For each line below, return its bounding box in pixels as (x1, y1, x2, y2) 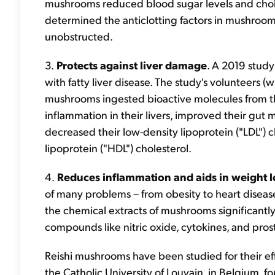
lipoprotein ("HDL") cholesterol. (45, 141, 192, 155)
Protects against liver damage (54, 58, 207, 72)
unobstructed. (45, 29, 113, 43)
